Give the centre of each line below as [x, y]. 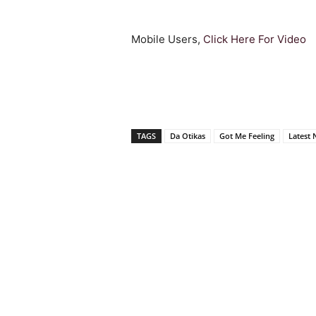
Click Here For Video [255, 39]
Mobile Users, [167, 39]
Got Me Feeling [247, 136]
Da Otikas [188, 136]
